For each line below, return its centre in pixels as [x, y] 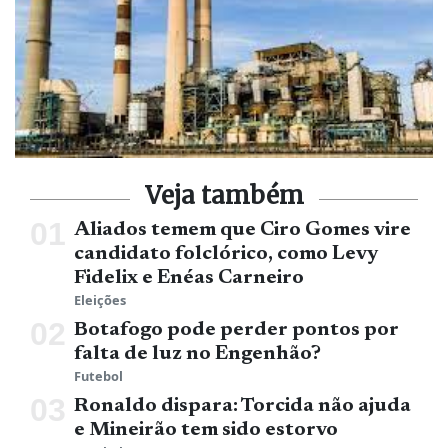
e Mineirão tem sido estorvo [206, 429]
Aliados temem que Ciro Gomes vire [242, 229]
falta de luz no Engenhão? [197, 353]
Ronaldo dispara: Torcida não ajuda [242, 405]
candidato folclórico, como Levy [226, 253]
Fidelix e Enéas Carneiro [189, 277]
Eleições [100, 299]
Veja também [224, 195]
